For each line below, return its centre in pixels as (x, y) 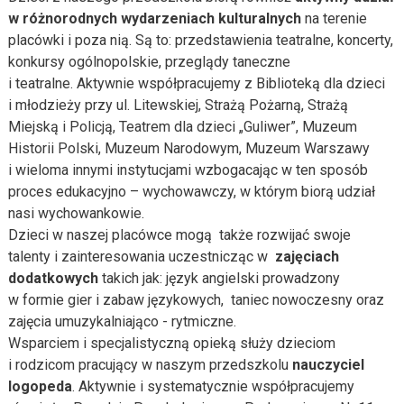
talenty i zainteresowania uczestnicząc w (141, 257)
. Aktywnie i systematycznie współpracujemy (213, 386)
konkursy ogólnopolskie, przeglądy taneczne (149, 62)
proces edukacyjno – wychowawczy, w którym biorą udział (191, 192)
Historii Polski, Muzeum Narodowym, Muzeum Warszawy (188, 148)
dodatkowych (53, 278)
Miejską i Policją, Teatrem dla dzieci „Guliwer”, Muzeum (182, 127)
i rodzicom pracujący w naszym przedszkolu (150, 365)
